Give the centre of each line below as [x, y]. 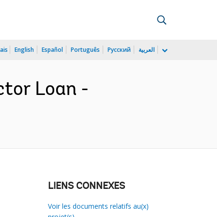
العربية [147, 50]
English [24, 50]
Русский [119, 50]
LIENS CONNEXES [86, 186]
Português [85, 50]
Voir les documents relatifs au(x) [98, 206]
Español [52, 50]
